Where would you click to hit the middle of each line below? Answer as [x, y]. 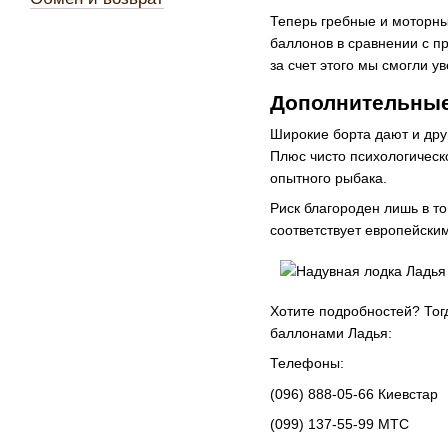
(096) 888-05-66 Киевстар [354, 393]
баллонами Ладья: [331, 332]
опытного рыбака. [328, 177]
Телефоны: [307, 363]
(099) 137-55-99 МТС [339, 424]
